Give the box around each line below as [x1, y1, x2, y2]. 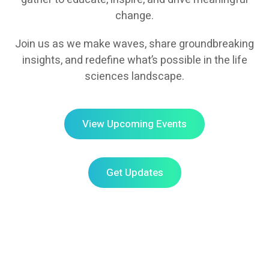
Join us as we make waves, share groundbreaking [15, 36, 254, 52]
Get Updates [106, 165, 163, 180]
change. [115, 8, 154, 24]
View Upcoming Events [82, 116, 187, 131]
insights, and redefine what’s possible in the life [22, 52, 247, 68]
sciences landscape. [85, 68, 184, 85]
